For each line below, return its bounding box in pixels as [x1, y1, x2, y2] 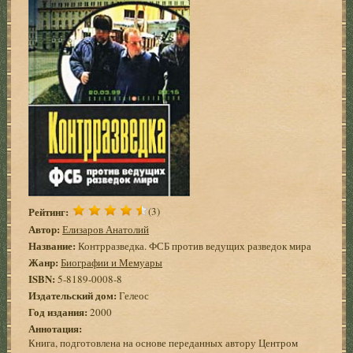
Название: [28, 237, 76, 253]
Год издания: [28, 303, 88, 319]
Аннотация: [28, 320, 83, 336]
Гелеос [117, 288, 150, 303]
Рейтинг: [28, 203, 69, 219]
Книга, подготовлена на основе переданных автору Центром [28, 335, 299, 350]
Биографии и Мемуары [61, 255, 163, 269]
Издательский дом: [28, 287, 117, 303]
